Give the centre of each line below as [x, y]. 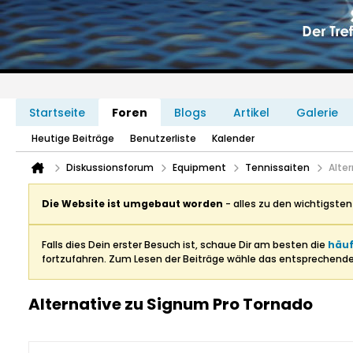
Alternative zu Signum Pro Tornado [171, 304]
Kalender [233, 138]
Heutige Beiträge [73, 138]
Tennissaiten [277, 167]
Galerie [317, 113]
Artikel [251, 113]
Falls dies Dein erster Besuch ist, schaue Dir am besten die [185, 245]
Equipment [199, 167]
